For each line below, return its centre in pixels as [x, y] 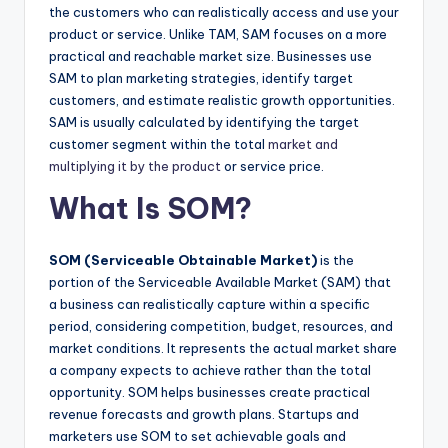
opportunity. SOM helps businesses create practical [209, 391]
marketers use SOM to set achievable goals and [197, 435]
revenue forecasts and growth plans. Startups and [204, 413]
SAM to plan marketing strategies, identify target [201, 77]
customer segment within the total [158, 143]
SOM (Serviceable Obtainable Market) [183, 259]
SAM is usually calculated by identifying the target [204, 121]
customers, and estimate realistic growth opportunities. [222, 99]
